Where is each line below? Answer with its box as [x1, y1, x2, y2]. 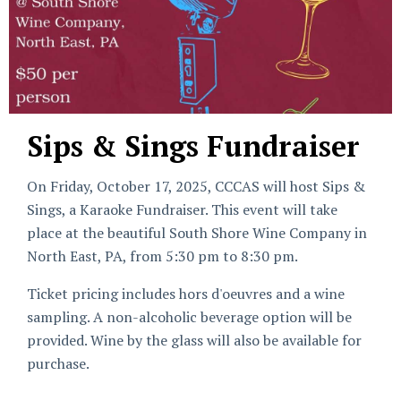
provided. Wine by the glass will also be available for [27, 330, 362, 350]
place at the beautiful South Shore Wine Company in [27, 223, 367, 243]
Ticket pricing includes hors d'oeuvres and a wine [27, 284, 345, 303]
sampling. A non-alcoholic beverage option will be [27, 307, 352, 327]
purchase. [27, 354, 90, 373]
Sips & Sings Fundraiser [27, 127, 360, 165]
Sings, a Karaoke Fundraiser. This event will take [27, 200, 337, 219]
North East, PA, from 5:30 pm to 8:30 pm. [27, 246, 298, 266]
